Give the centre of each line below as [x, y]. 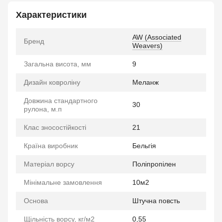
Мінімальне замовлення [63, 182]
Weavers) [147, 46]
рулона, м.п [43, 109]
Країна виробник [51, 146]
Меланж [145, 82]
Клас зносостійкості [55, 127]
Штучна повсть [156, 201]
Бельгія [144, 146]
